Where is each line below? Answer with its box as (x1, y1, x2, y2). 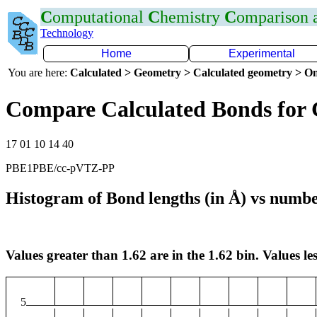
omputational (52, 8, 148, 26)
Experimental (229, 47, 295, 59)
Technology (40, 27, 93, 39)
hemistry (160, 8, 224, 26)
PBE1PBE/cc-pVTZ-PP (6, 161, 115, 174)
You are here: (8, 67, 70, 79)
